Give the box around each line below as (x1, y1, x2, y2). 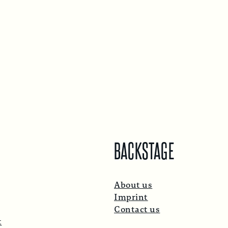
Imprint (114, 191, 148, 204)
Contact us (114, 204, 160, 216)
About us (114, 179, 153, 191)
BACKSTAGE (114, 136, 175, 162)
